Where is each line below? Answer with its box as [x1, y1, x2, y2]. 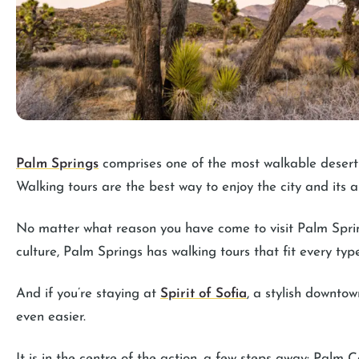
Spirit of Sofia [160, 286, 247, 301]
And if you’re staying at [16, 286, 160, 301]
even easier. [16, 309, 90, 324]
